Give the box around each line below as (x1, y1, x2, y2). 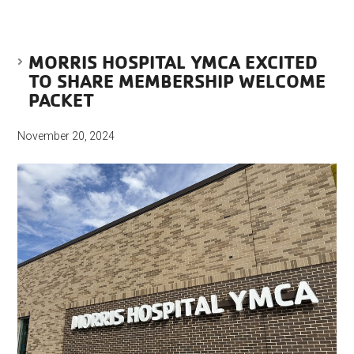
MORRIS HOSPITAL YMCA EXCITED (28, 50, 318, 74)
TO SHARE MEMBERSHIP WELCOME (28, 69, 326, 93)
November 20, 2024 (17, 130, 115, 143)
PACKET (28, 88, 95, 112)
